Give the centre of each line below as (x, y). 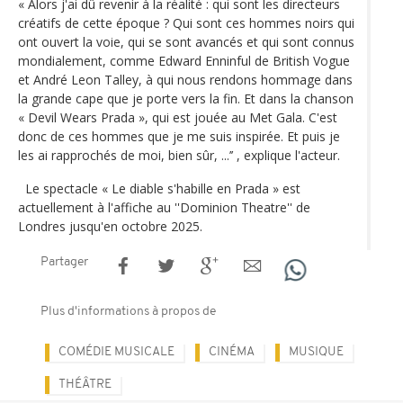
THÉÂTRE (85, 384)
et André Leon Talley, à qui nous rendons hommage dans (185, 79)
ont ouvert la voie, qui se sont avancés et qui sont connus (186, 41)
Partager (64, 262)
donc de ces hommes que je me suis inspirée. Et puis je (179, 136)
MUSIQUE (316, 352)
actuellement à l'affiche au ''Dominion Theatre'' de (164, 207)
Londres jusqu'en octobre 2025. (112, 226)
